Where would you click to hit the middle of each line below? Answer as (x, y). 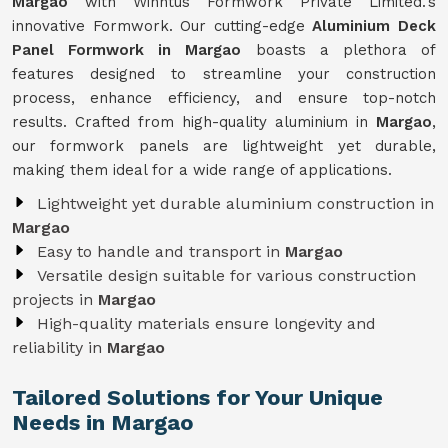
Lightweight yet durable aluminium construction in (235, 203)
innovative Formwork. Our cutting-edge (162, 26)
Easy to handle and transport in (161, 251)
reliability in (59, 347)
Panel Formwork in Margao (127, 50)
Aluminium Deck (374, 26)
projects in (55, 299)
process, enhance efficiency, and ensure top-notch (224, 98)
